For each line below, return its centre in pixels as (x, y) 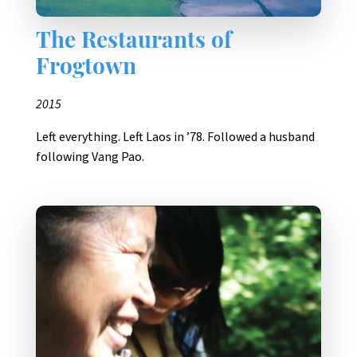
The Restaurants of (134, 43)
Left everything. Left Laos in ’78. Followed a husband (175, 137)
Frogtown (86, 69)
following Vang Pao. (90, 157)
